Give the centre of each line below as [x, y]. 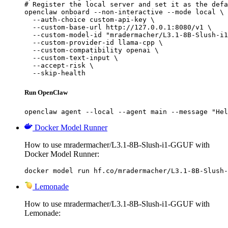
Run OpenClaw [46, 92]
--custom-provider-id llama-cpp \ [94, 43]
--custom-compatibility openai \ [92, 50]
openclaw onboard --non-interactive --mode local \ [124, 12]
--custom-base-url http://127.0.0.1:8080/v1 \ [118, 27]
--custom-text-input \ [71, 58]
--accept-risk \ [59, 66]
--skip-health [55, 73]
